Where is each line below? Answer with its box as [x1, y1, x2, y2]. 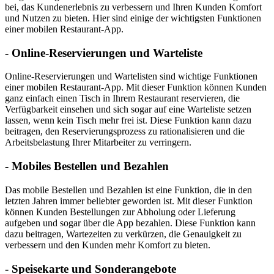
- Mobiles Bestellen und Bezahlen [5, 160, 169, 173]
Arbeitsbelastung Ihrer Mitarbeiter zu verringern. [5, 137, 191, 148]
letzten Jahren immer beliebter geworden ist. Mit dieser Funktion [5, 195, 253, 206]
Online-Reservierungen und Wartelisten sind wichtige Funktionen [5, 71, 257, 82]
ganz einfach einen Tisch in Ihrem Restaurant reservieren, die [5, 93, 240, 104]
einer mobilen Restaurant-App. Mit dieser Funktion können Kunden [5, 82, 267, 93]
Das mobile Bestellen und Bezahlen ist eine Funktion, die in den [5, 184, 252, 195]
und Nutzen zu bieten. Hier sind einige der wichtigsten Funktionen [5, 13, 261, 23]
